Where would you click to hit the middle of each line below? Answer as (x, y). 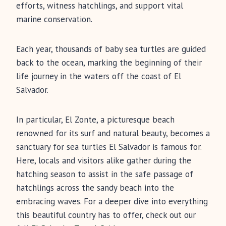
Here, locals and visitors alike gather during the (104, 161)
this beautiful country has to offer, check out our (106, 215)
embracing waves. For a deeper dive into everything (112, 202)
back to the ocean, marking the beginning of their (109, 63)
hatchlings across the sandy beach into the (95, 188)
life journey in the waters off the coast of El (99, 76)
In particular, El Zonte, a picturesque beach (95, 120)
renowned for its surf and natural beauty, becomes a (113, 133)
